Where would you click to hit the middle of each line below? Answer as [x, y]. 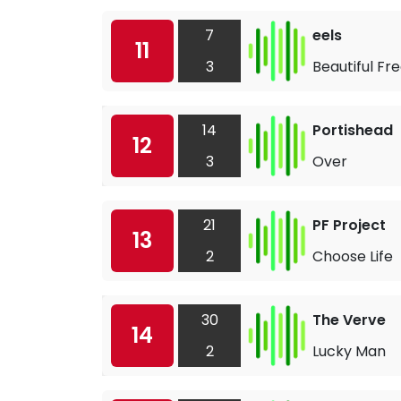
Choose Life [353, 256]
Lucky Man [349, 351]
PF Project [349, 225]
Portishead [353, 130]
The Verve [349, 320]
